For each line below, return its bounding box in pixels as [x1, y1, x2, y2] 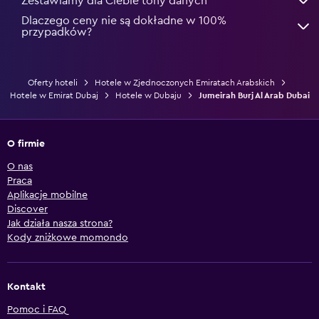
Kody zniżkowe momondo [7, 232, 128, 243]
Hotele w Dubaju [115, 90, 182, 100]
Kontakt [7, 281, 46, 292]
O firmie [7, 138, 45, 149]
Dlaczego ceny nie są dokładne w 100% [21, 14, 226, 26]
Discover [7, 204, 48, 214]
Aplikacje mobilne [7, 189, 88, 200]
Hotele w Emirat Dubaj [9, 90, 98, 100]
